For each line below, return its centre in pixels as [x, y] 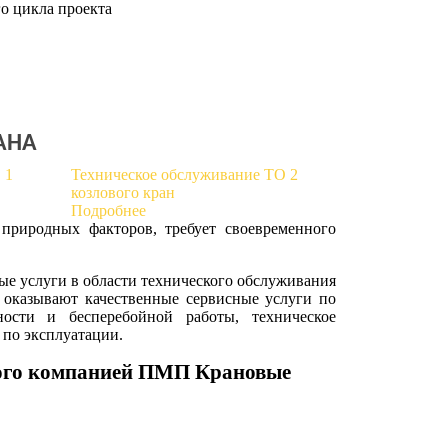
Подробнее [108, 210]
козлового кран [122, 192]
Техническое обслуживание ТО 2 [184, 174]
